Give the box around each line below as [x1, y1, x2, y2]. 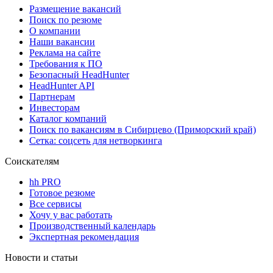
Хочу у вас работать [29, 209, 112, 220]
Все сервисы [29, 198, 82, 209]
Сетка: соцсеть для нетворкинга [29, 135, 162, 146]
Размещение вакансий [29, 3, 121, 14]
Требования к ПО [29, 58, 102, 69]
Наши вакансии [29, 36, 95, 47]
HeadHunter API [29, 80, 94, 91]
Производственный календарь [29, 220, 155, 231]
